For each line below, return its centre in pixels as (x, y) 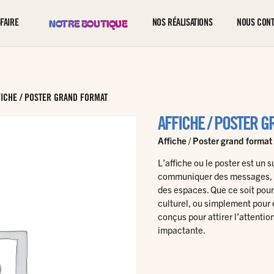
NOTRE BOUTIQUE (88, 24)
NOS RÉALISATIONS (182, 23)
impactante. (181, 230)
